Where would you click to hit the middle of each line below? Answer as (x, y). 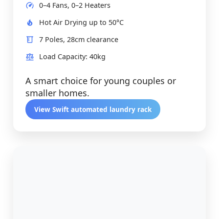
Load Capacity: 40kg (72, 57)
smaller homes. (57, 93)
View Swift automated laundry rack (93, 109)
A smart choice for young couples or (101, 81)
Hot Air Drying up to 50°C (81, 22)
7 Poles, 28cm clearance (79, 40)
